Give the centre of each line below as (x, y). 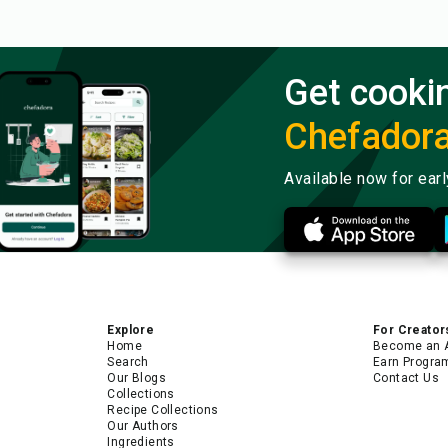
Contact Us (405, 377)
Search (128, 361)
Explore (131, 329)
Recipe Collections (163, 409)
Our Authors (143, 425)
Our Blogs (137, 377)
